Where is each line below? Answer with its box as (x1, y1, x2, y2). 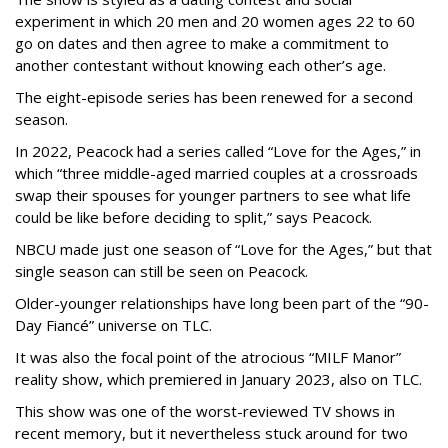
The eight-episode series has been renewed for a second (15, 86, 413, 107)
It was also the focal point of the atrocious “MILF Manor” (15, 346, 401, 367)
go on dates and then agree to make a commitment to (15, 32, 389, 53)
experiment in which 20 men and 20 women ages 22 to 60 (15, 10, 415, 31)
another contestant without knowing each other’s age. (15, 54, 386, 75)
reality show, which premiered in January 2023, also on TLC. (15, 368, 422, 389)
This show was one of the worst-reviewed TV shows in (15, 400, 395, 421)
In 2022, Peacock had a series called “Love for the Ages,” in (15, 140, 421, 161)
